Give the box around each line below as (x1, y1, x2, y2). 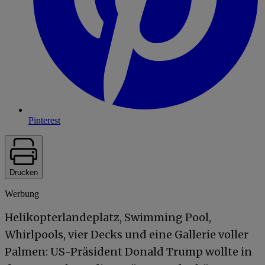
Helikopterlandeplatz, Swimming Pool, (5, 210, 211, 224)
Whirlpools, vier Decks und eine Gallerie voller (5, 227, 248, 241)
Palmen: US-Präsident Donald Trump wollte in (5, 244, 252, 258)
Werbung (5, 188, 39, 199)
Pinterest (28, 115, 60, 125)
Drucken (9, 167, 38, 177)
